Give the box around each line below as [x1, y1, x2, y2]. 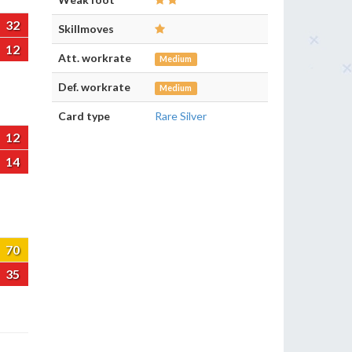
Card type [58, 109, 110, 123]
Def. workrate [58, 80, 130, 93]
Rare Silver [155, 109, 207, 123]
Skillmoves [58, 22, 114, 35]
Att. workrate [58, 51, 131, 64]
